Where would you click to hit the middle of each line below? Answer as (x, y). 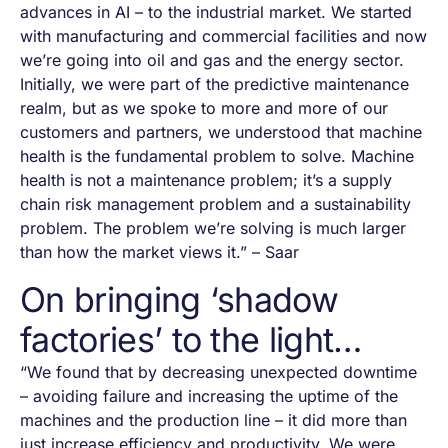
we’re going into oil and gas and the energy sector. (212, 60)
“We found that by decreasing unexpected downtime (218, 372)
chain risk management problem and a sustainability (215, 204)
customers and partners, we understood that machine (221, 132)
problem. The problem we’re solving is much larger (213, 228)
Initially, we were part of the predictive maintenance (214, 84)
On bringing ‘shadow (179, 300)
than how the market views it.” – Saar (159, 252)
